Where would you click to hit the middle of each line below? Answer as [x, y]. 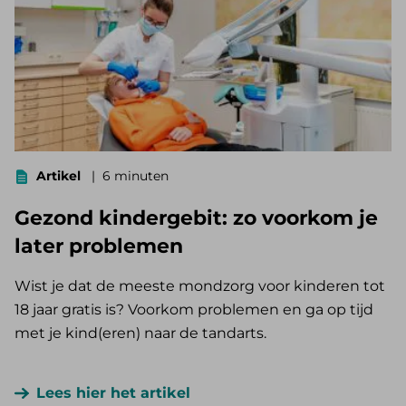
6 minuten [135, 176]
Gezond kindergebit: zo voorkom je [196, 218]
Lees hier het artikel [113, 393]
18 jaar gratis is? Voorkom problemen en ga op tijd [194, 310]
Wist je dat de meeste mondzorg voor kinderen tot [200, 286]
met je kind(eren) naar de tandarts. [140, 333]
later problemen [99, 246]
